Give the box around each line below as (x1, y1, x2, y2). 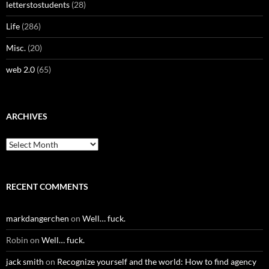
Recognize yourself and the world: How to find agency (57, 256, 256, 267)
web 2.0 (6, 64, 35, 74)
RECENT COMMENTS (6, 181, 88, 192)
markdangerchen (6, 213, 69, 223)
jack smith (6, 256, 44, 267)
